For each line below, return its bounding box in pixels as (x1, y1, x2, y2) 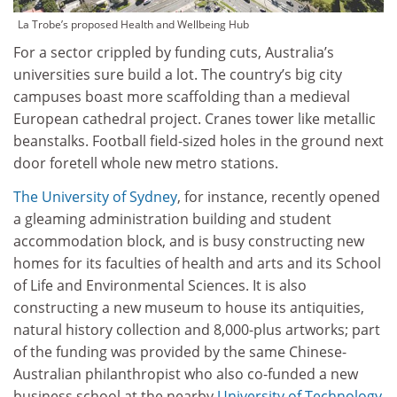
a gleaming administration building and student (13, 208, 331, 229)
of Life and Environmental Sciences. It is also (13, 275, 307, 295)
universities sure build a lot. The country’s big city (13, 65, 342, 85)
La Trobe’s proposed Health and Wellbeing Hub (18, 17, 249, 33)
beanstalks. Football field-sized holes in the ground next (13, 131, 384, 152)
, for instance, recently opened (177, 186, 380, 206)
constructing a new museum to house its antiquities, (13, 297, 364, 317)
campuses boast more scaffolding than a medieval (13, 87, 350, 107)
